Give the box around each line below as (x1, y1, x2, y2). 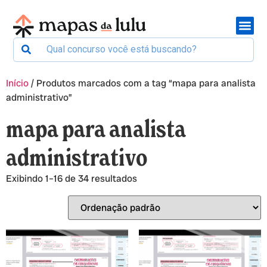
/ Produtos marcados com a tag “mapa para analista (29, 76, 256, 89)
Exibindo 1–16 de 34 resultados (6, 172, 137, 185)
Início (6, 76, 29, 89)
